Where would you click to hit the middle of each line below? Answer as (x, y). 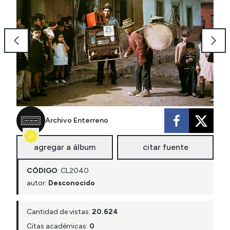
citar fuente (165, 147)
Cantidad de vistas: (59, 212)
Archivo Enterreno (77, 120)
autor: (37, 183)
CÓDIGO (42, 170)
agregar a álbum (65, 147)
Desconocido (72, 183)
